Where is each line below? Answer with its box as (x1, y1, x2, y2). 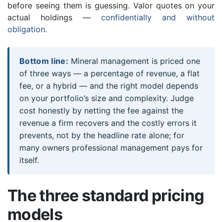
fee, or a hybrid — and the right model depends (19, 80, 198, 91)
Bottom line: (19, 55, 68, 66)
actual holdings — (7, 12, 101, 22)
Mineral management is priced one (68, 55, 200, 66)
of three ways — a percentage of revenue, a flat (19, 68, 200, 78)
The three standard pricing (7, 185, 204, 205)
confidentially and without (101, 12, 215, 22)
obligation (7, 24, 45, 34)
